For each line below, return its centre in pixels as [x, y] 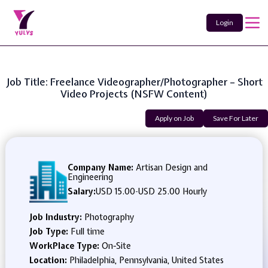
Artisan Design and [170, 167]
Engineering [90, 177]
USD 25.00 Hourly [172, 191]
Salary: [81, 191]
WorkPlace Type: [65, 246]
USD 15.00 [115, 191]
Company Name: [100, 167]
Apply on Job [174, 118]
